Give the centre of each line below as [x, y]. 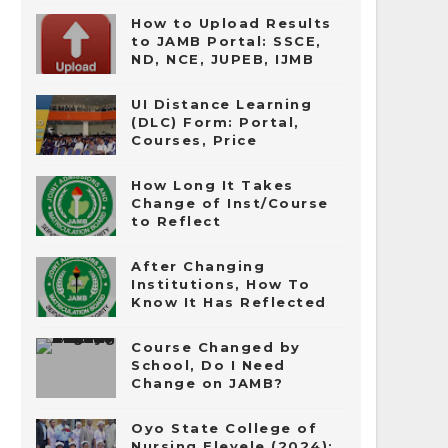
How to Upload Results [231, 23]
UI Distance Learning [221, 104]
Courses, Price [194, 140]
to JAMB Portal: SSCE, [226, 41]
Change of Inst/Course [230, 203]
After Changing [198, 266]
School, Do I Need [208, 365]
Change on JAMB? [207, 383]
